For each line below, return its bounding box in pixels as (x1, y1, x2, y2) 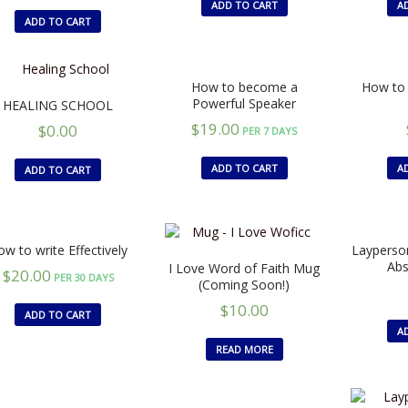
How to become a (190, 77, 298, 96)
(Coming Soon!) (199, 275, 291, 293)
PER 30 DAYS (50, 270, 114, 284)
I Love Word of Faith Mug (168, 259, 321, 277)
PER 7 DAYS (240, 123, 298, 138)
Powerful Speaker (192, 94, 297, 112)
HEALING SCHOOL (3, 96, 114, 114)
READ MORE (215, 342, 273, 357)
